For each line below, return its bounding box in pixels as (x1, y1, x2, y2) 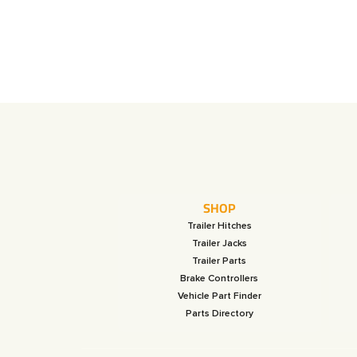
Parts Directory (185, 307, 253, 320)
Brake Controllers (180, 272, 259, 284)
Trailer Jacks (191, 237, 247, 249)
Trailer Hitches (186, 219, 252, 232)
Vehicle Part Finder (177, 289, 261, 302)
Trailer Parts (192, 254, 247, 267)
